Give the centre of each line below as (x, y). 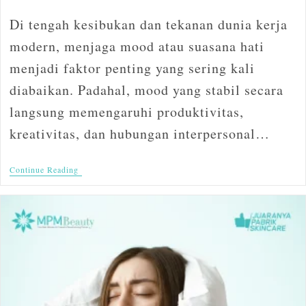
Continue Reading (44, 169)
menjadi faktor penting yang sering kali (132, 68)
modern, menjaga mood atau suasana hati (137, 46)
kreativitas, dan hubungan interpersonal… (139, 133)
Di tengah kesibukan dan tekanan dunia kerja (148, 24)
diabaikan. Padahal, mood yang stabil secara (146, 89)
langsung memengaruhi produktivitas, (126, 111)
